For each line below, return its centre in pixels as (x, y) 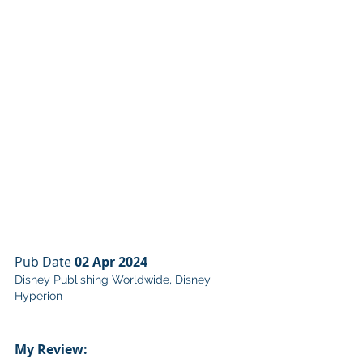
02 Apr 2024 (111, 261)
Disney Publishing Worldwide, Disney (114, 279)
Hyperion (38, 295)
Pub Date (45, 261)
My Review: (51, 349)
